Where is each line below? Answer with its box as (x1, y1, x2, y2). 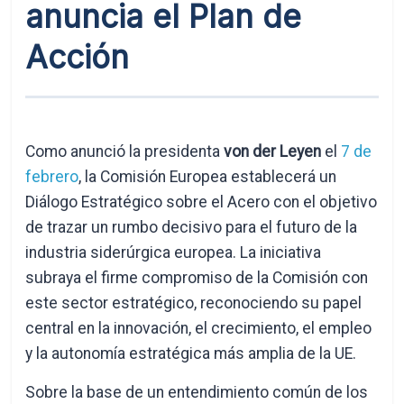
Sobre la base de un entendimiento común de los (25, 383, 369, 401)
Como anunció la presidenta (25, 142, 225, 161)
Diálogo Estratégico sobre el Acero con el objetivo (25, 193, 378, 211)
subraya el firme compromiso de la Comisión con (25, 269, 369, 287)
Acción (25, 38, 130, 76)
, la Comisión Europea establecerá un (78, 168, 337, 186)
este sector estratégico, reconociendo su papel (25, 294, 363, 312)
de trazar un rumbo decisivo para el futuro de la (25, 218, 358, 236)
